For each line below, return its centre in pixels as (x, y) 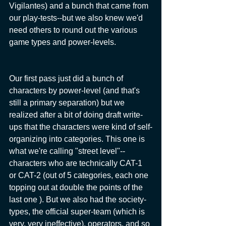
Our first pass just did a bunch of (67, 78)
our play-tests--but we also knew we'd (77, 18)
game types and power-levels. (63, 42)
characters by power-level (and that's (75, 90)
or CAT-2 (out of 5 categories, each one (80, 175)
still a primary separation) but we (68, 102)
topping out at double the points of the (77, 187)
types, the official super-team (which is (78, 211)
